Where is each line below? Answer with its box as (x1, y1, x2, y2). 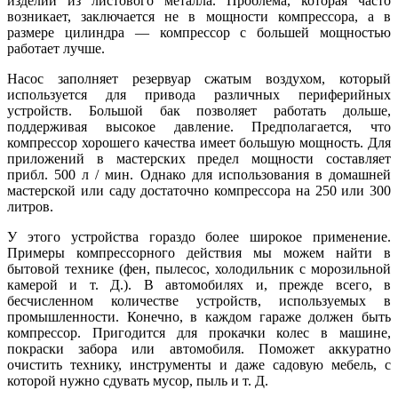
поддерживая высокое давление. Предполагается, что (7, 118, 391, 134)
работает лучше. (7, 40, 105, 56)
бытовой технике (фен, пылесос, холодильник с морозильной (7, 260, 391, 276)
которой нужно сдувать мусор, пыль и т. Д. (7, 372, 268, 388)
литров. (7, 198, 53, 214)
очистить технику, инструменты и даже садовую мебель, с (7, 356, 391, 372)
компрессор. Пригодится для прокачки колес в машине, (7, 324, 391, 340)
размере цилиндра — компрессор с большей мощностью (7, 24, 391, 40)
